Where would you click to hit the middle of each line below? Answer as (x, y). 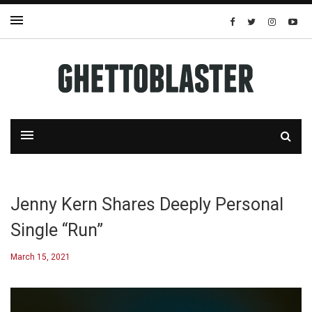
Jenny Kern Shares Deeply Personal (147, 204)
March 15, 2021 (40, 257)
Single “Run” (57, 230)
